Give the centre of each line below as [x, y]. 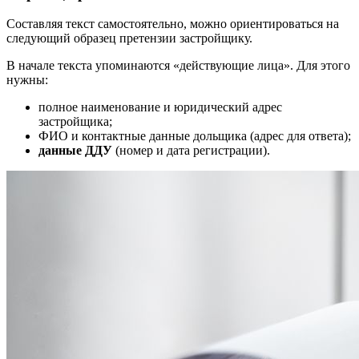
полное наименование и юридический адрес [160, 107]
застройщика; [75, 122]
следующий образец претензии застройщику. [129, 38]
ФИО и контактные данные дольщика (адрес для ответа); [195, 136]
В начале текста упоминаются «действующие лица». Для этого [178, 66]
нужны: [27, 80]
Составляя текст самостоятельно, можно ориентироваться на [173, 24]
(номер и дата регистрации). [191, 151]
